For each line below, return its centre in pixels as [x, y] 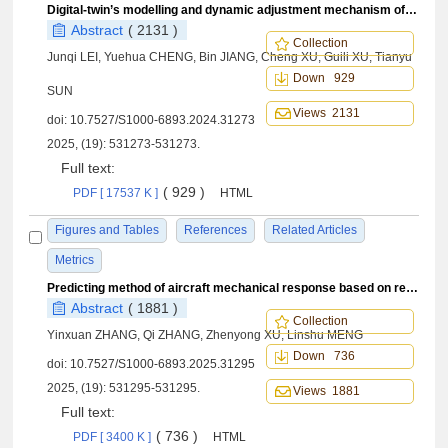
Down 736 [323, 356]
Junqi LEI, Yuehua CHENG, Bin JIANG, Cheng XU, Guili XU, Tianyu [230, 57]
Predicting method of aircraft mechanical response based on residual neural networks [412, 288]
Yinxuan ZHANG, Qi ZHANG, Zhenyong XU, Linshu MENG [205, 335]
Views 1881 [326, 391]
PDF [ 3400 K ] [112, 437]
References [216, 230]
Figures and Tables [107, 230]
